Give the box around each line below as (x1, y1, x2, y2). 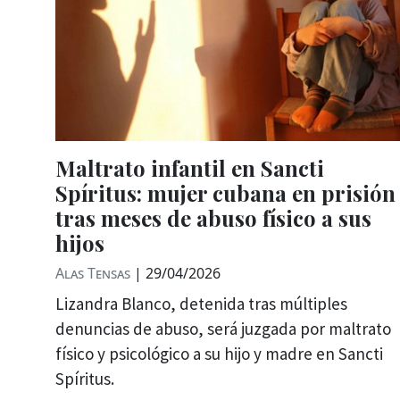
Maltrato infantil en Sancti (55, 154, 324, 183)
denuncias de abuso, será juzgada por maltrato (55, 318, 391, 340)
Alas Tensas (55, 263, 130, 284)
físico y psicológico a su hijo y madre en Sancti (55, 343, 383, 365)
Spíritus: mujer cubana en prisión (55, 179, 396, 208)
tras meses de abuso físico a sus (55, 204, 371, 233)
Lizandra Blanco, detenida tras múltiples (55, 293, 347, 315)
